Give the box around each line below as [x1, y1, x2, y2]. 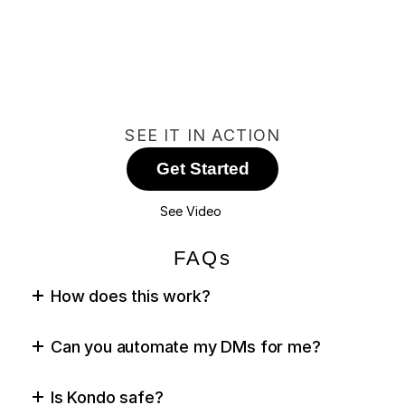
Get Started [155, 154, 250, 184]
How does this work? [51, 286, 211, 306]
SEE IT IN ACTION [124, 126, 281, 145]
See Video [160, 202, 221, 219]
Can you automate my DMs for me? [51, 336, 321, 356]
